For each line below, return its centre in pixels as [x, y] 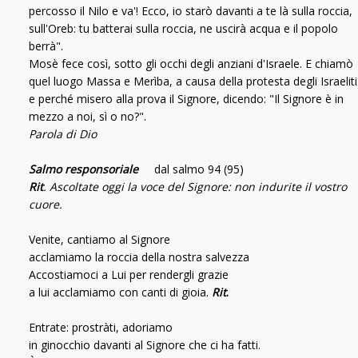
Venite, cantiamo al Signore [99, 239]
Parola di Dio [63, 133]
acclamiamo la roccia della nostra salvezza [139, 257]
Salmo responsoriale [85, 169]
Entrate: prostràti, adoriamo [101, 327]
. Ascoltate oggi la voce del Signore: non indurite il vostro [195, 186]
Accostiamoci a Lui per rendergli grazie [129, 274]
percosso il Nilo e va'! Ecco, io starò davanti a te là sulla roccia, [191, 10]
